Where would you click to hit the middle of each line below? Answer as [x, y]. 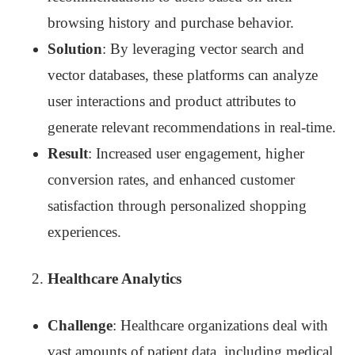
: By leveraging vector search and [203, 49]
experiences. [84, 232]
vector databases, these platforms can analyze [183, 75]
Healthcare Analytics [115, 279]
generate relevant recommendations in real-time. [192, 128]
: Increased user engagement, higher [196, 154]
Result [68, 154]
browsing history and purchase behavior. [171, 23]
